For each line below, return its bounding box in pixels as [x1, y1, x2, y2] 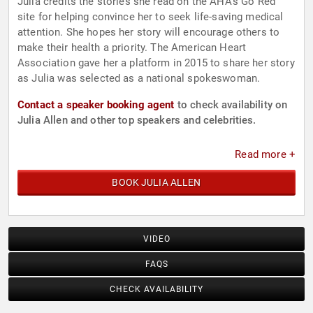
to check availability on [174, 99, 288, 112]
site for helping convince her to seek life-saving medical [17, 10, 284, 24]
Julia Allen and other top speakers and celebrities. [17, 114, 256, 127]
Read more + [235, 148, 296, 161]
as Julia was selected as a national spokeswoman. [17, 72, 261, 85]
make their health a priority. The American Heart [17, 41, 247, 54]
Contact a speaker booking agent [17, 99, 175, 112]
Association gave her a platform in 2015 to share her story [17, 57, 295, 70]
